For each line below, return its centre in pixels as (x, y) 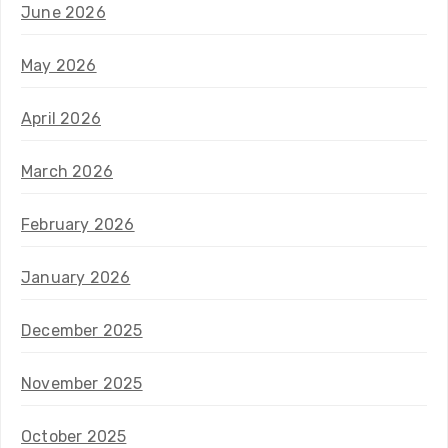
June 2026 (63, 12)
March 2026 (67, 171)
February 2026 (78, 224)
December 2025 (82, 330)
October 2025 (74, 436)
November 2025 (82, 383)
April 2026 (61, 118)
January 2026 (76, 277)
